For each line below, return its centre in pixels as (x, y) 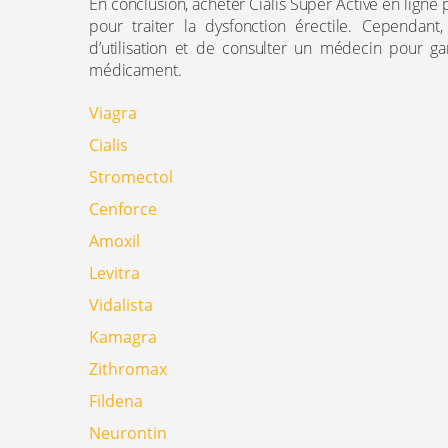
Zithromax (128, 369)
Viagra (113, 113)
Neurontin (128, 433)
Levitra (114, 273)
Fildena (116, 401)
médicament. (135, 70)
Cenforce (123, 209)
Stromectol (131, 177)
